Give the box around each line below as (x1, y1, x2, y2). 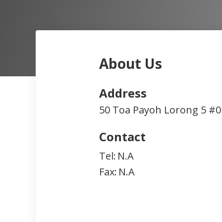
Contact (99, 128, 146, 145)
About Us (99, 54, 162, 73)
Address (99, 85, 147, 101)
